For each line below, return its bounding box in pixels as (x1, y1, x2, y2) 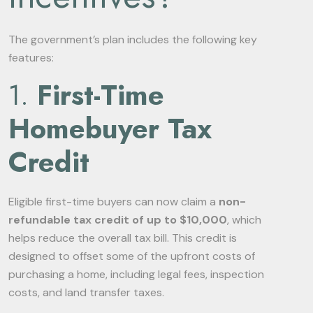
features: (8, 50, 54, 65)
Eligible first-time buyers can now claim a (8, 194, 219, 209)
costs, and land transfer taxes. (8, 285, 164, 300)
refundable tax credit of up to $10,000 (8, 212, 227, 227)
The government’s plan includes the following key (8, 32, 257, 47)
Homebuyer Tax (8, 108, 212, 149)
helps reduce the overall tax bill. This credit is (8, 231, 237, 245)
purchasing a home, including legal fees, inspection (8, 267, 264, 282)
